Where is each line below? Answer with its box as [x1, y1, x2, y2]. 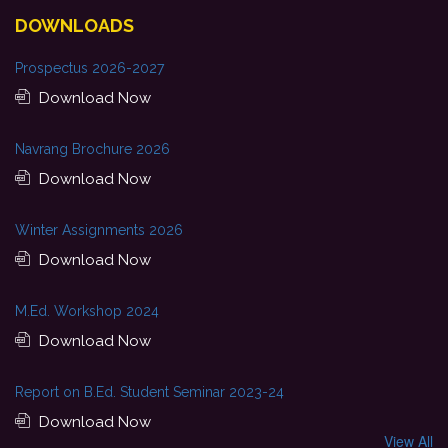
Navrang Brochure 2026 [15, 141, 170, 157]
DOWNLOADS [15, 15, 134, 36]
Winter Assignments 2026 [15, 222, 183, 238]
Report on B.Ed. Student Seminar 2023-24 [15, 384, 284, 400]
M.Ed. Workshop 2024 [15, 303, 159, 319]
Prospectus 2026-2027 [15, 60, 164, 76]
